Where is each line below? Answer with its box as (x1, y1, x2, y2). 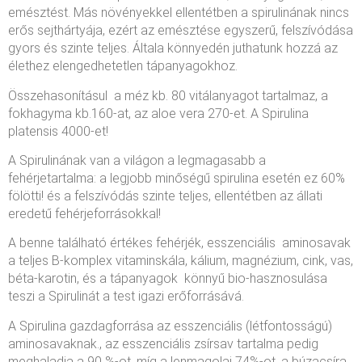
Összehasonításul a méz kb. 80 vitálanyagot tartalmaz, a (8, 87, 328, 103)
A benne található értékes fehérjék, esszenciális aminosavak (8, 235, 351, 251)
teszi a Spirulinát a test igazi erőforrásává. (8, 288, 244, 305)
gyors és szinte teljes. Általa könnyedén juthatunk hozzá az (8, 40, 338, 57)
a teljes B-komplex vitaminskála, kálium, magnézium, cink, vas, (8, 253, 353, 269)
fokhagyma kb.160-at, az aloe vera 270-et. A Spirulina (8, 105, 309, 121)
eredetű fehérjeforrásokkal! (8, 205, 161, 221)
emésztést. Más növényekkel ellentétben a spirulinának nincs (8, 5, 349, 21)
